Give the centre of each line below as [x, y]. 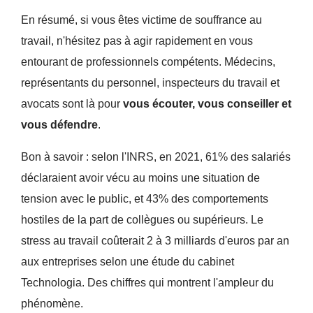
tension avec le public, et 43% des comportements [144, 199]
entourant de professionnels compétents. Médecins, [148, 62]
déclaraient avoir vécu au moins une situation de [140, 178]
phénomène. [52, 304]
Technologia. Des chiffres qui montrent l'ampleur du [147, 283]
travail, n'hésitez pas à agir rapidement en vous [137, 41]
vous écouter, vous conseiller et [207, 104]
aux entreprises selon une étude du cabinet [127, 262]
